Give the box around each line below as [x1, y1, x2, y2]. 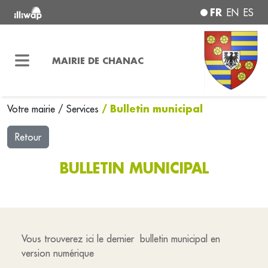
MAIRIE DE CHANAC [51, 54, 144, 66]
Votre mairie [7, 103, 58, 115]
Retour [15, 131, 41, 143]
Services [66, 103, 102, 115]
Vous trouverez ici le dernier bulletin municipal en [22, 233, 220, 245]
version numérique [22, 247, 97, 259]
